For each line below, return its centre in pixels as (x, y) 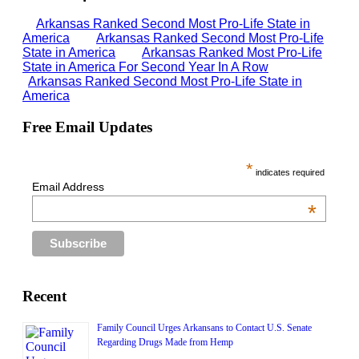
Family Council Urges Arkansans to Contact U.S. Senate (204, 327)
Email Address (68, 186)
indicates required (288, 172)
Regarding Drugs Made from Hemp (165, 342)
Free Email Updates (87, 127)
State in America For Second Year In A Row (145, 67)
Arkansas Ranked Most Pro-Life (232, 53)
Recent (44, 296)
